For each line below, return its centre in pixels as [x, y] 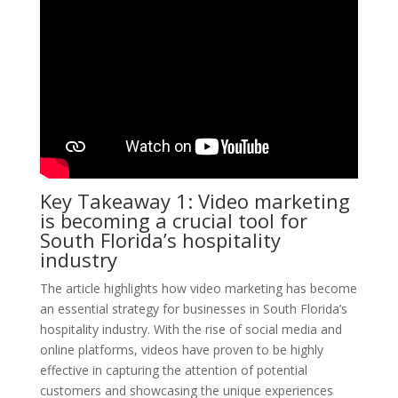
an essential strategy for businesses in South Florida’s [193, 308]
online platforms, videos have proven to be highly [181, 349]
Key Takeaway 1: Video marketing [195, 200]
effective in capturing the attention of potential [173, 370]
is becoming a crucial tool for [173, 220]
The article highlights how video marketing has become [198, 288]
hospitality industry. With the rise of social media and [191, 329]
